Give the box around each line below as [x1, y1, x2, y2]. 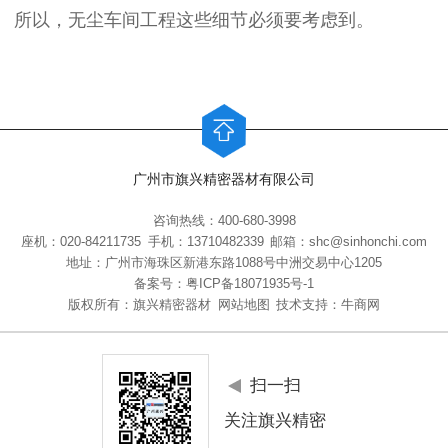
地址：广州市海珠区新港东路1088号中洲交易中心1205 [66, 255, 382, 270]
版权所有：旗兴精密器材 [67, 297, 211, 312]
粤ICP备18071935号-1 [186, 276, 314, 291]
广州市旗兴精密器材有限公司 [133, 171, 315, 188]
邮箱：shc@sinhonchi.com [270, 234, 428, 249]
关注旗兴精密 [224, 411, 326, 431]
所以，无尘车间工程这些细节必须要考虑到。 [14, 10, 374, 30]
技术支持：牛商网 [276, 297, 381, 312]
